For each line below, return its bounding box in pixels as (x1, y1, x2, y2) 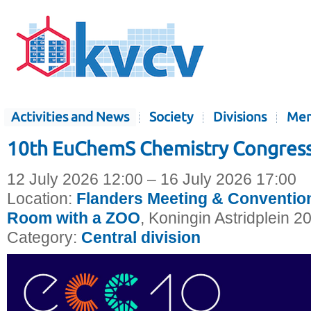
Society (149, 110, 193, 124)
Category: (7, 228, 77, 247)
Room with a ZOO (7, 209, 140, 228)
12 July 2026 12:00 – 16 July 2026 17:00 (7, 170, 296, 189)
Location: (7, 190, 76, 208)
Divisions (213, 110, 267, 124)
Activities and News (11, 110, 129, 124)
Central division (81, 228, 201, 247)
